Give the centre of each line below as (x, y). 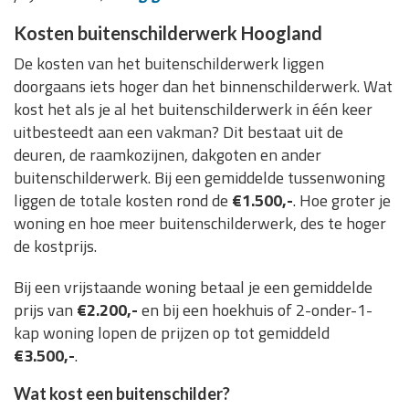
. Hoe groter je (342, 200)
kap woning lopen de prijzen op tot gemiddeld (172, 332)
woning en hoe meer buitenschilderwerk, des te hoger (200, 223)
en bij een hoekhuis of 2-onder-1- (255, 309)
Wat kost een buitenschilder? (122, 393)
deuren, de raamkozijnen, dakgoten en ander (168, 154)
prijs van (45, 309)
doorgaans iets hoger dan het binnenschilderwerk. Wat (203, 86)
